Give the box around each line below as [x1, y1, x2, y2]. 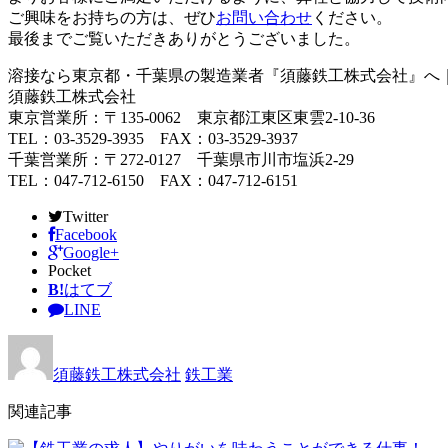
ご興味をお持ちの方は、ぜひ [8, 8, 216, 26]
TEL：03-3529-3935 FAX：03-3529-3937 [8, 129, 298, 147]
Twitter [63, 207, 108, 225]
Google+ [63, 243, 119, 261]
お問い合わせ [216, 8, 312, 26]
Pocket [48, 261, 91, 279]
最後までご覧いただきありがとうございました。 [8, 29, 360, 47]
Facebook [55, 225, 117, 243]
